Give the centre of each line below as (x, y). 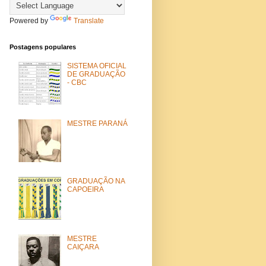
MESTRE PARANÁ (97, 123)
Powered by (30, 20)
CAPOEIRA (85, 189)
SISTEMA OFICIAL (96, 66)
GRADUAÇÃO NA (96, 181)
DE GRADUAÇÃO (96, 75)
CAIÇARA (83, 247)
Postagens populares (43, 47)
